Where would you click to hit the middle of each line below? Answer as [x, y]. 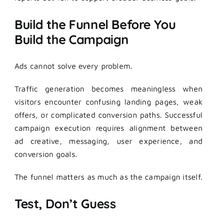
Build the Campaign [72, 39]
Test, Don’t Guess [65, 203]
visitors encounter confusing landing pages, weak [108, 101]
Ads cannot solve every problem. [74, 66]
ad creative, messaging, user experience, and [108, 141]
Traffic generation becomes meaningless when [108, 88]
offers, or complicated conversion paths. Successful [108, 115]
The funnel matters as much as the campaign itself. [108, 177]
